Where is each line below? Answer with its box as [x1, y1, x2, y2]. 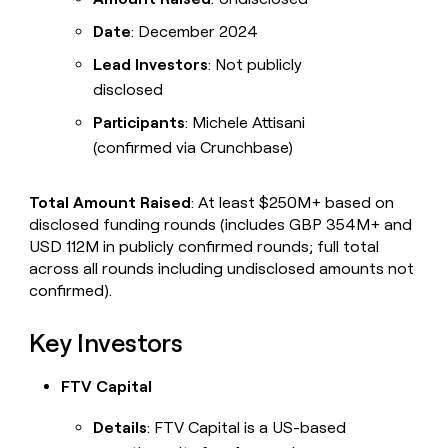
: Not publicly [208, 55, 303, 75]
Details [93, 417, 148, 437]
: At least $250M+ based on [191, 193, 395, 213]
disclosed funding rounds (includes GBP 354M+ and [29, 215, 413, 235]
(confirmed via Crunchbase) [93, 138, 294, 158]
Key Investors [29, 327, 183, 358]
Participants [93, 113, 186, 133]
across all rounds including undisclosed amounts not [29, 259, 415, 279]
